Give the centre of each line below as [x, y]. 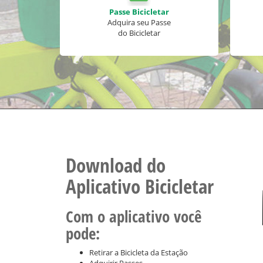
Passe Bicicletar [139, 12]
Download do [116, 165]
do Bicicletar [139, 33]
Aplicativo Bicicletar [140, 186]
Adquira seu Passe [139, 22]
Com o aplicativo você [134, 216]
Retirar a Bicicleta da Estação [139, 252]
